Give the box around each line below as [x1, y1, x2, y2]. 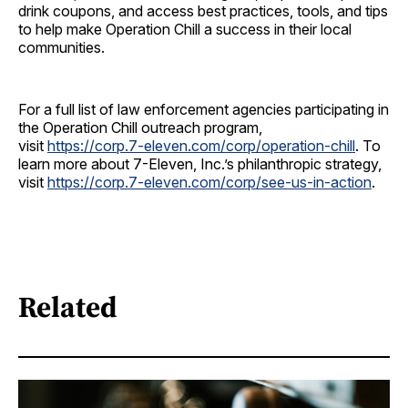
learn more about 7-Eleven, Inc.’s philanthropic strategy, [18, 155, 382, 174]
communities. [18, 38, 108, 57]
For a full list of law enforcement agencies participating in [18, 100, 389, 119]
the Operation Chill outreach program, [18, 118, 262, 138]
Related [18, 286, 117, 327]
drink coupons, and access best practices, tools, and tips [18, 2, 388, 21]
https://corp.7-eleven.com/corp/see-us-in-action [47, 173, 372, 192]
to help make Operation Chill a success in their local [18, 20, 352, 39]
